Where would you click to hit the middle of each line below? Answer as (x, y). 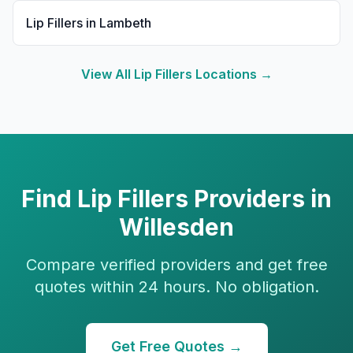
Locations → (232, 74)
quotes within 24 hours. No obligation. (176, 287)
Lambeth (125, 23)
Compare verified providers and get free (176, 265)
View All (107, 74)
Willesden (176, 227)
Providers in (260, 199)
